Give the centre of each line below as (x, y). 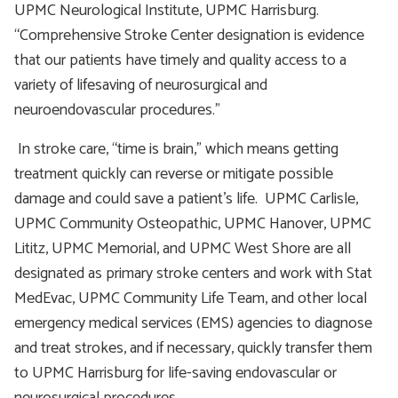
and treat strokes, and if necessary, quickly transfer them (193, 348)
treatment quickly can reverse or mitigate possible (174, 174)
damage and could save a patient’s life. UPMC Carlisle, (186, 199)
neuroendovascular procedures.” (117, 110)
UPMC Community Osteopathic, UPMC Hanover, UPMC (193, 224)
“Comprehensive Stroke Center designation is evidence (189, 36)
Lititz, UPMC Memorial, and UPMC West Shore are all (183, 249)
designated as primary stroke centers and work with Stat (193, 274)
